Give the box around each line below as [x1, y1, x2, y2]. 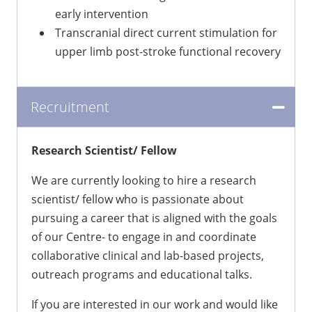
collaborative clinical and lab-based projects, [31, 248, 264, 264]
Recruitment [31, 97, 109, 117]
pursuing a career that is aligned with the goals [31, 210, 277, 226]
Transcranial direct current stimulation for [55, 25, 277, 41]
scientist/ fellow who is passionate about [31, 192, 244, 208]
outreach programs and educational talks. [31, 267, 252, 283]
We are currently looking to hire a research [31, 173, 256, 189]
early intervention [55, 6, 148, 22]
